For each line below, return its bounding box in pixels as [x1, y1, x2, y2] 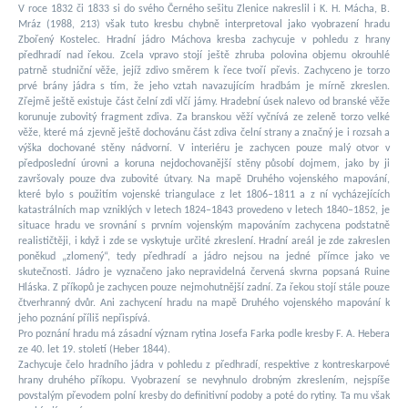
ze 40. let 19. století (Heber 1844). [18, 344, 170, 356]
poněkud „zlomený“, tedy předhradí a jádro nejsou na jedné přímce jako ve [18, 251, 390, 263]
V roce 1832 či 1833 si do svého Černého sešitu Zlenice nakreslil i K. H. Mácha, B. [18, 4, 390, 15]
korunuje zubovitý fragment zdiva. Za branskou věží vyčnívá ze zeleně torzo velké [18, 112, 390, 124]
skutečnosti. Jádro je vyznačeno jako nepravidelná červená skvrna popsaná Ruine [18, 267, 390, 279]
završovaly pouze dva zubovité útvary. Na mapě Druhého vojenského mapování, [18, 174, 390, 186]
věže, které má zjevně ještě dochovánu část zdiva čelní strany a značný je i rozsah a [18, 127, 390, 139]
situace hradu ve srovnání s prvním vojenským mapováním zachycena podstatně [18, 220, 390, 232]
